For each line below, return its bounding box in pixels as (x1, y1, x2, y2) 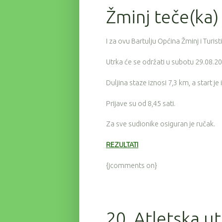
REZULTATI (106, 141, 138, 149)
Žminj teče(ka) (106, 6, 219, 27)
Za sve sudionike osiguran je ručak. (106, 120, 215, 128)
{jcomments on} (106, 161, 157, 169)
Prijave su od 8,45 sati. (106, 99, 175, 108)
